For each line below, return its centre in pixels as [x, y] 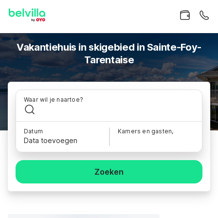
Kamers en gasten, [146, 131]
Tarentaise [109, 60]
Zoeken [109, 172]
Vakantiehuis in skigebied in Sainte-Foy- [109, 47]
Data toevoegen [51, 140]
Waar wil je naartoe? [54, 100]
